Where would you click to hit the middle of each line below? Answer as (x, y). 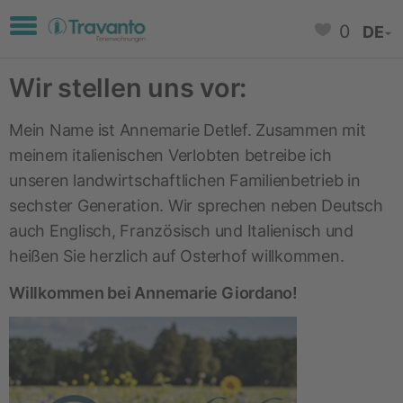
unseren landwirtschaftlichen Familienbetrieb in (185, 180)
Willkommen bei (72, 293)
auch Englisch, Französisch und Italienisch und (181, 231)
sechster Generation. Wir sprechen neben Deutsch (196, 206)
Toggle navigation (91, 27)
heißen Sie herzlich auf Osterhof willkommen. (177, 256)
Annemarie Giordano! (216, 293)
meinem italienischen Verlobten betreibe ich (170, 155)
